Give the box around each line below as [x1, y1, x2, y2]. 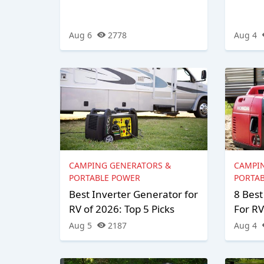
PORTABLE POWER [69, 172, 140, 184]
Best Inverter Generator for [69, 187, 198, 202]
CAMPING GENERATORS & [69, 160, 171, 171]
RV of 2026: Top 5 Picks [69, 202, 174, 216]
